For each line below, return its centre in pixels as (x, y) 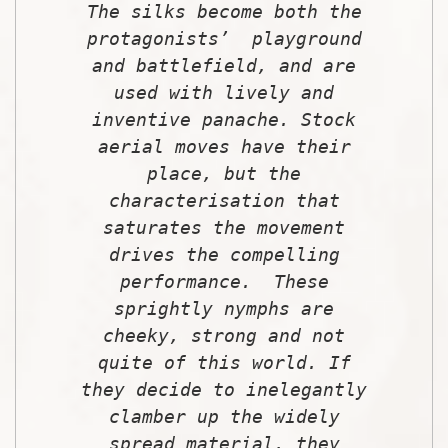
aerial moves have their (224, 146)
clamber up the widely (224, 416)
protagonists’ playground (224, 38)
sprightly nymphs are (224, 308)
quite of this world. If (224, 362)
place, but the (224, 173)
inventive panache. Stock (224, 119)
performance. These (224, 281)
